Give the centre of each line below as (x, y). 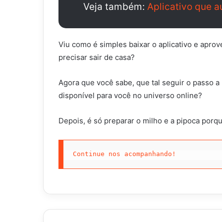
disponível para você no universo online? (130, 95)
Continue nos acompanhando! (124, 154)
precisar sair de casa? (97, 57)
